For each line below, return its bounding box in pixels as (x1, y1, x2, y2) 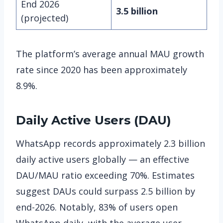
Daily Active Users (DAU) (16, 112, 171, 127)
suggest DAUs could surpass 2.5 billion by (16, 185, 195, 197)
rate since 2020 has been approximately (16, 63, 187, 76)
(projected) (21, 11, 68, 24)
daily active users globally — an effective (16, 153, 189, 165)
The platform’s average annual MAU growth (16, 47, 204, 60)
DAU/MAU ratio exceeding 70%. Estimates (16, 169, 195, 181)
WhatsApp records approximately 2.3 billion (16, 137, 205, 149)
